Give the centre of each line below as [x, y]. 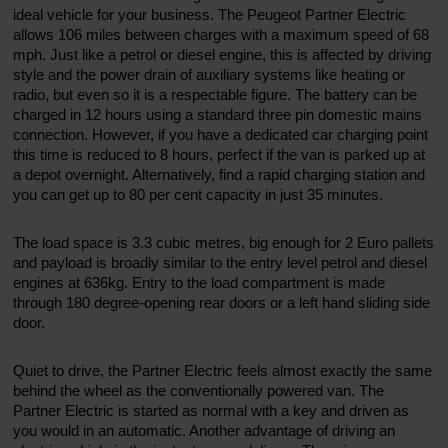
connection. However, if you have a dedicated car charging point [221, 134]
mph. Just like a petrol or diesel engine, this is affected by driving [222, 54]
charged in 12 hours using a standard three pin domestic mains [218, 114]
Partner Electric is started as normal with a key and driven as [211, 410]
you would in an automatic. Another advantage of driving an [204, 430]
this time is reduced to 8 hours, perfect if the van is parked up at [219, 154]
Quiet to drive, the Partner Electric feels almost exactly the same [223, 370]
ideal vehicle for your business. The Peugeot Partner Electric [210, 14]
